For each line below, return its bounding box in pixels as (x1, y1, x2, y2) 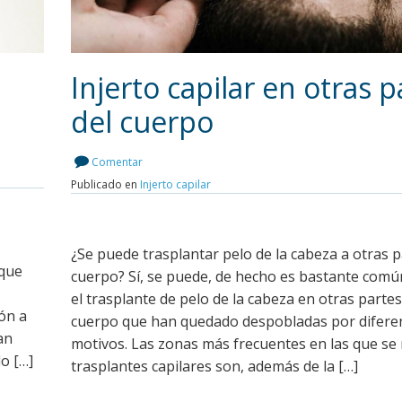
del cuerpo (71, 102, 214, 142)
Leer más (232, 150, 296, 171)
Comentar (92, 154, 143, 170)
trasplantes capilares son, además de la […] (71, 356, 358, 377)
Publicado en (71, 177, 140, 193)
